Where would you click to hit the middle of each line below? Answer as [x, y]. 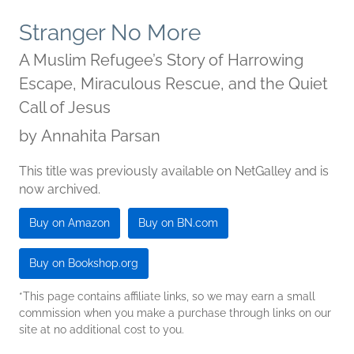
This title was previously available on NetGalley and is [174, 171]
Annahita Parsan [101, 136]
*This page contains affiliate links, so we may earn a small [167, 297]
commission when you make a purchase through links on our [175, 313]
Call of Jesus [65, 108]
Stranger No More [110, 33]
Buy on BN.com [178, 223]
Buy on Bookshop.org [84, 264]
